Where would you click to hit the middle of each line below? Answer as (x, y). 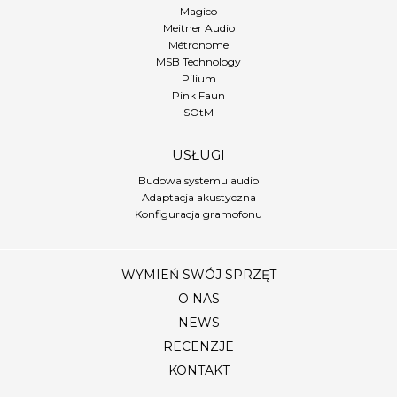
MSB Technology (198, 62)
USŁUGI (198, 155)
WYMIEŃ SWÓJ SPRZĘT (198, 275)
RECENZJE (198, 346)
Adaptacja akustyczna (198, 197)
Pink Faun (198, 95)
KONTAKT (198, 370)
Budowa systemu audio (198, 180)
